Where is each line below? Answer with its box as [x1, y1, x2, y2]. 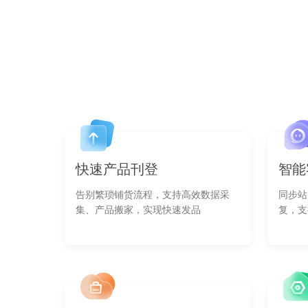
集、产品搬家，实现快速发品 [76, 203, 201, 215]
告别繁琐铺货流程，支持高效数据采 [76, 188, 230, 200]
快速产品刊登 [76, 161, 158, 177]
